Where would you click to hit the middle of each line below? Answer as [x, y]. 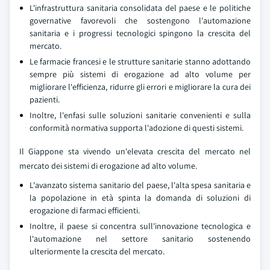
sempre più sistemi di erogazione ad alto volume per [140, 74]
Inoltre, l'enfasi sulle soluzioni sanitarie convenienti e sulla [140, 115]
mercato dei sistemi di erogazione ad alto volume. [108, 166]
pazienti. [45, 99]
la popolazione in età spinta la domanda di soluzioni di [140, 198]
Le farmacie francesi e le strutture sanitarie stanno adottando [140, 61]
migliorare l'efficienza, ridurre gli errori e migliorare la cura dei [140, 87]
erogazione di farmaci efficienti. [85, 210]
